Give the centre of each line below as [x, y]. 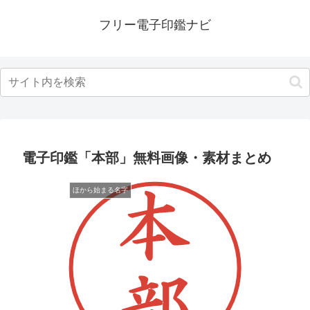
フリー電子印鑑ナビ [155, 25]
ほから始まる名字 [100, 190]
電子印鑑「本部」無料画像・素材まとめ [147, 158]
